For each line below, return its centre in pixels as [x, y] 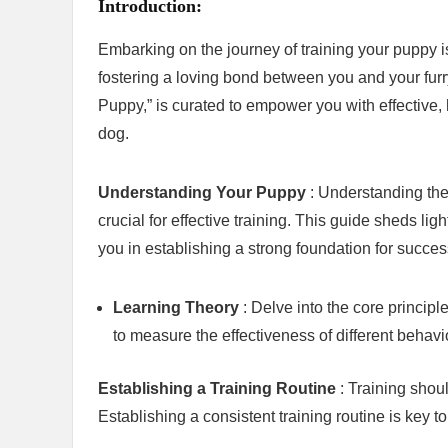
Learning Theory [178, 308]
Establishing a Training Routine [219, 389]
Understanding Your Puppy [204, 193]
